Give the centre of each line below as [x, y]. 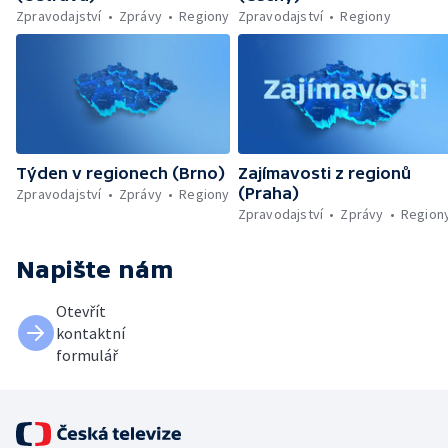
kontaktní [90, 332]
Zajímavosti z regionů [324, 172]
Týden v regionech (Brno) [120, 172]
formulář [87, 354]
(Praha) [268, 192]
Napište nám [95, 269]
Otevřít [81, 310]
